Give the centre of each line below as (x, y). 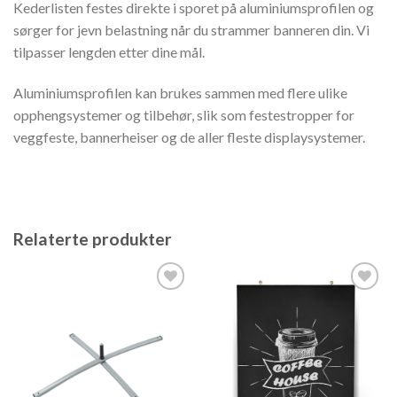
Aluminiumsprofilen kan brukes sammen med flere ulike (180, 93)
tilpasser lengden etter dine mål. (109, 52)
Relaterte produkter (93, 238)
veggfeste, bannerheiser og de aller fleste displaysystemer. (189, 137)
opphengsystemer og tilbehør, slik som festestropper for (184, 115)
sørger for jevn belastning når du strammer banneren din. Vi (191, 30)
